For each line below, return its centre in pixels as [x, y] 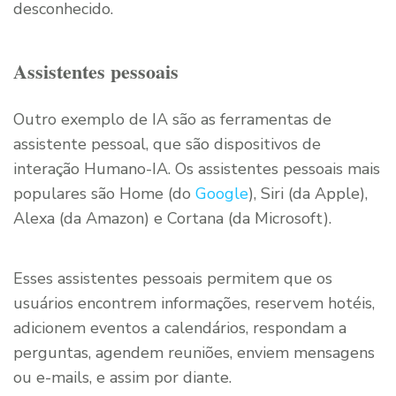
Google [220, 194]
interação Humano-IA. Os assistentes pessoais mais [197, 169]
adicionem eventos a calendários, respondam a [180, 328]
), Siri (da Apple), [308, 194]
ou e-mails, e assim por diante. [122, 378]
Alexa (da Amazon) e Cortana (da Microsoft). [172, 219]
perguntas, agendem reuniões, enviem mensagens [194, 353]
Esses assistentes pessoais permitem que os [173, 279]
